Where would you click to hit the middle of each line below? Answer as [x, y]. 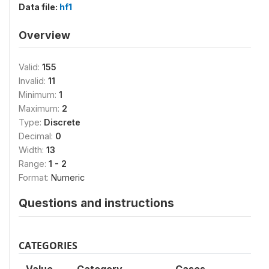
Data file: [39, 7]
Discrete [62, 122]
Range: [34, 164]
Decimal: [37, 136]
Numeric [68, 177]
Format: [35, 177]
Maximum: [40, 108]
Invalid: [33, 81]
